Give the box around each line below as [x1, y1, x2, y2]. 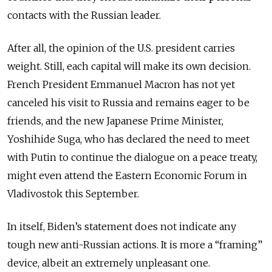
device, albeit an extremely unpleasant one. [7, 256, 210, 269]
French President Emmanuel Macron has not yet [7, 78, 235, 90]
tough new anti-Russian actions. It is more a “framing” [7, 238, 262, 251]
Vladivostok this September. [7, 187, 141, 200]
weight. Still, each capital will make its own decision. [7, 59, 251, 72]
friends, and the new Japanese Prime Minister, [7, 114, 223, 127]
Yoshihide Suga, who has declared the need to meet [7, 132, 250, 145]
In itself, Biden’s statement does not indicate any [7, 220, 236, 233]
